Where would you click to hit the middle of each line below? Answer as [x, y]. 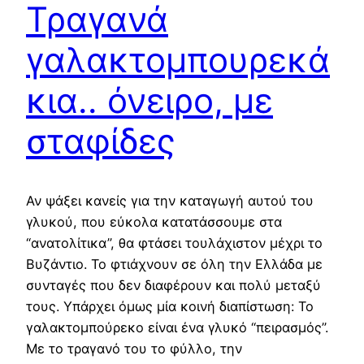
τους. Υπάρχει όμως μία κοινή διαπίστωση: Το [170, 306]
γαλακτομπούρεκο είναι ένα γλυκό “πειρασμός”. [177, 327]
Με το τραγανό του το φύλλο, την [134, 348]
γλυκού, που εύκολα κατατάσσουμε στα [154, 221]
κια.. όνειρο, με [149, 100]
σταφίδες [101, 141]
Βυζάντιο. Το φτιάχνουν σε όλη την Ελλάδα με [174, 264]
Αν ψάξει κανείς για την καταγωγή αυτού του [170, 200]
